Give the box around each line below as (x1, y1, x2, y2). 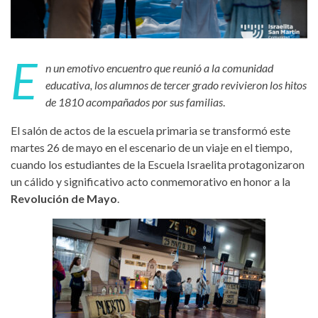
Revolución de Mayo (11, 191, 117, 205)
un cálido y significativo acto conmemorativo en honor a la (11, 174, 290, 188)
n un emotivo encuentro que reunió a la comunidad (45, 60, 273, 75)
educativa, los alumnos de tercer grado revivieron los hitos (45, 77, 307, 92)
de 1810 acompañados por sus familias (45, 94, 223, 109)
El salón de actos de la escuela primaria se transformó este (11, 123, 290, 137)
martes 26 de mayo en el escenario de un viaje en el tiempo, (11, 140, 292, 154)
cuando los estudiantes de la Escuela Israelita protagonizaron (11, 157, 305, 171)
